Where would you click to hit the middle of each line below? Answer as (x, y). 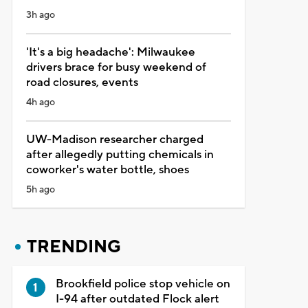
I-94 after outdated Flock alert (137, 299)
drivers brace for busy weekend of (116, 67)
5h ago (40, 189)
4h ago (40, 102)
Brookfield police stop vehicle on (143, 284)
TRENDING (74, 246)
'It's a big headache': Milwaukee (110, 52)
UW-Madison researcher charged (114, 139)
